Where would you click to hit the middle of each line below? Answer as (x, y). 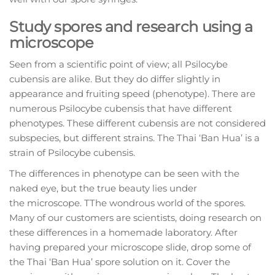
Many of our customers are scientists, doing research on (135, 218)
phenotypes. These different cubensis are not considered (137, 123)
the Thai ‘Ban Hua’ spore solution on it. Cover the (120, 262)
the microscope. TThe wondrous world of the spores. (127, 203)
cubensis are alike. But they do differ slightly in (115, 79)
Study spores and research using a (131, 27)
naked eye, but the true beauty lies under (103, 188)
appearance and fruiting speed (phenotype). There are (132, 94)
